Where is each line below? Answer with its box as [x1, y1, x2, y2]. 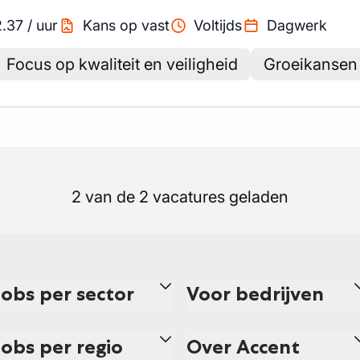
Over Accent [186, 335, 300, 358]
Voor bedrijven [186, 282, 324, 305]
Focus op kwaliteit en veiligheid [6, 55, 238, 74]
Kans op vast [82, 17, 170, 34]
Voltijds [194, 17, 242, 34]
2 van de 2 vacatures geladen [72, 187, 288, 207]
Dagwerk [266, 17, 327, 34]
